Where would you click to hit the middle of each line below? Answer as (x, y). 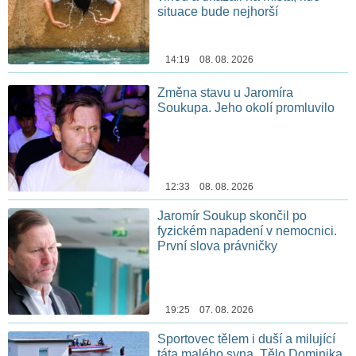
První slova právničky (218, 246)
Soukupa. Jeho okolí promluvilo (246, 108)
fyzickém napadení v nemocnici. (248, 231)
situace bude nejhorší (256, 11)
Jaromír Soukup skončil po (232, 216)
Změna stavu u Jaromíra (226, 93)
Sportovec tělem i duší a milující (247, 339)
